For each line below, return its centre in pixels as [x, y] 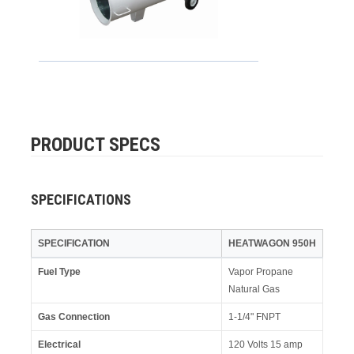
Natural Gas [254, 289]
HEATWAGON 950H [272, 243]
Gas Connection [73, 316]
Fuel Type [59, 271]
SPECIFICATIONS [81, 199]
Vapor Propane [260, 271]
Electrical [59, 344]
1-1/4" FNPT [254, 316]
